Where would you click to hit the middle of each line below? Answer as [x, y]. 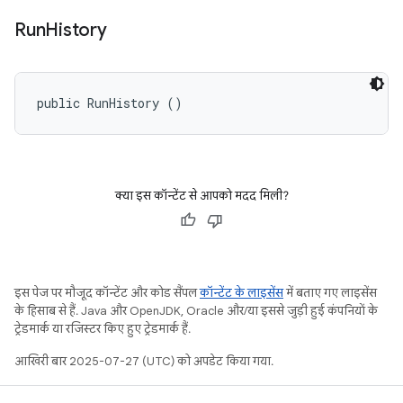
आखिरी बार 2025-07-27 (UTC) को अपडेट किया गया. [144, 361]
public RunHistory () [110, 103]
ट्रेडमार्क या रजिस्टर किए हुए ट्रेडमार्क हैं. [103, 329]
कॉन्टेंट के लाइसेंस [242, 293]
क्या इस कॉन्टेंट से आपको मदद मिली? [201, 196]
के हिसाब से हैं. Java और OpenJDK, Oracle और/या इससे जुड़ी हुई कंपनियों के [196, 311]
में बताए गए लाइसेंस [330, 293]
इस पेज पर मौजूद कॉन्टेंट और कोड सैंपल [107, 293]
